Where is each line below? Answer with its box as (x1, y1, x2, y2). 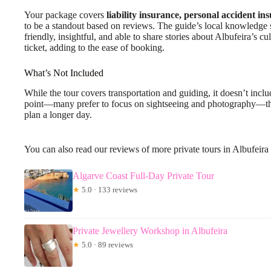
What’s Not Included (24, 67, 103, 78)
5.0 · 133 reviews (80, 184, 137, 194)
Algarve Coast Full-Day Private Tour (73, 170, 214, 181)
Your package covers (24, 9, 106, 20)
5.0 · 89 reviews (80, 240, 133, 249)
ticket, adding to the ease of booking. (24, 42, 165, 53)
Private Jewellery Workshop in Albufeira (73, 225, 227, 236)
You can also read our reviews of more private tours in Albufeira (24, 143, 269, 154)
